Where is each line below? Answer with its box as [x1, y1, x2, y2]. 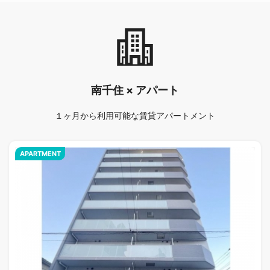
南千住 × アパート [91, 83, 179, 96]
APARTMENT [19, 149, 61, 158]
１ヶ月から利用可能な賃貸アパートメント [55, 110, 215, 121]
